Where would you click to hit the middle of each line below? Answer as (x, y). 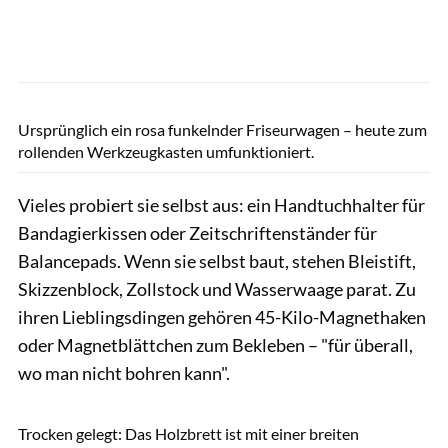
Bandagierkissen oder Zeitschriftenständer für (197, 232)
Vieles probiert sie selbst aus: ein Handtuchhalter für (221, 204)
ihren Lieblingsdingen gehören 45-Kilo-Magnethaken (222, 316)
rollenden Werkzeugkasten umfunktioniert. (166, 151)
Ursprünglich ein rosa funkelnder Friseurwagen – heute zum (222, 129)
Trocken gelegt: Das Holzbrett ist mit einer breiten (188, 433)
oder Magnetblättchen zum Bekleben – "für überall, (215, 344)
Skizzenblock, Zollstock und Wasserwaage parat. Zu (217, 288)
